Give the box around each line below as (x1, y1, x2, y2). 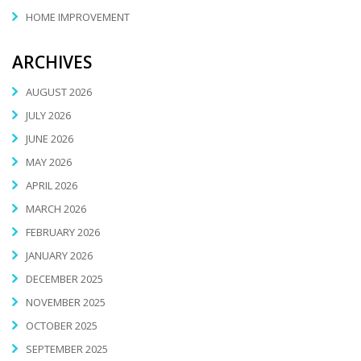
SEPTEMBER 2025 (26, 341, 108, 356)
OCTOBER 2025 (26, 317, 98, 333)
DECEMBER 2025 (26, 271, 103, 286)
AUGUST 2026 (26, 84, 92, 99)
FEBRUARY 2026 (26, 224, 100, 239)
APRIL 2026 (26, 177, 77, 193)
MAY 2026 (26, 154, 72, 169)
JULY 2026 (26, 107, 71, 122)
